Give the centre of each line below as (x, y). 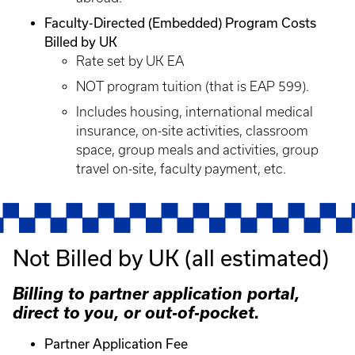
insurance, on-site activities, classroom (192, 131)
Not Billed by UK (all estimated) (171, 258)
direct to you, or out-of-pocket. (136, 312)
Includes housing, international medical (195, 112)
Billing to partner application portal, (156, 293)
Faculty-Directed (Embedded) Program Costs (180, 23)
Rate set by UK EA (130, 61)
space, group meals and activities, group (197, 150)
